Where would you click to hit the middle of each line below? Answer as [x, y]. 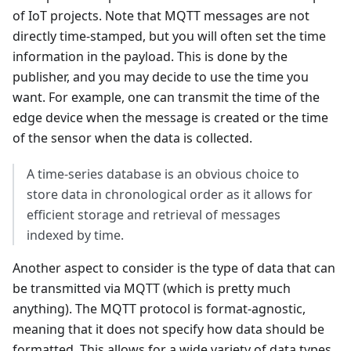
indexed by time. [75, 235]
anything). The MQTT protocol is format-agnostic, [159, 309]
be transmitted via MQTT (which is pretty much [152, 289]
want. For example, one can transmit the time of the [166, 98]
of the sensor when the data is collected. [132, 138]
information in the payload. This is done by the [150, 57]
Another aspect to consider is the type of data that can [174, 268]
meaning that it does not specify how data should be [168, 329]
